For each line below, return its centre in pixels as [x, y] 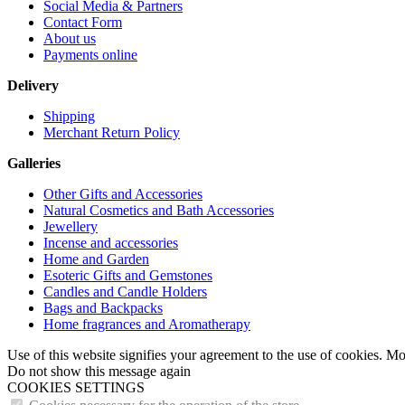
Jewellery [71, 226]
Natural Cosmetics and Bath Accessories [159, 210]
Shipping [69, 116]
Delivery [33, 85]
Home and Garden [96, 259]
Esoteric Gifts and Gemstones [128, 275]
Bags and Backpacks [103, 307]
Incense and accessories [111, 242]
